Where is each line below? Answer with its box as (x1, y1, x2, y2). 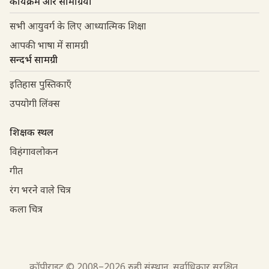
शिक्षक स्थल (10, 127, 53, 140)
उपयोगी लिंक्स (10, 98, 60, 111)
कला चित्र (10, 204, 43, 217)
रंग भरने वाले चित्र (10, 185, 71, 198)
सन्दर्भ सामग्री (10, 55, 58, 67)
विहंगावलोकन (10, 147, 58, 159)
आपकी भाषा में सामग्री (10, 40, 88, 53)
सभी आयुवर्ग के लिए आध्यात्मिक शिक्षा (10, 21, 146, 34)
